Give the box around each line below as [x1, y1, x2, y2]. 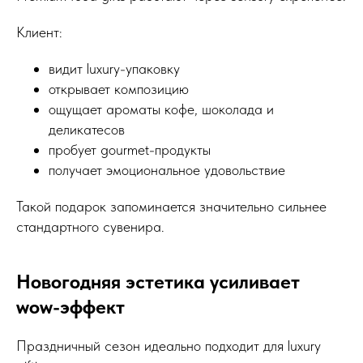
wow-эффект [16, 295, 125, 318]
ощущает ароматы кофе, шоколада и [49, 100, 274, 117]
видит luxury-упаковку [49, 60, 180, 77]
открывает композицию [49, 80, 189, 97]
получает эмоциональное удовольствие [49, 161, 285, 178]
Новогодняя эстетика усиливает [16, 270, 300, 293]
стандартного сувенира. [16, 218, 164, 235]
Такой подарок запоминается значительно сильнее [16, 198, 327, 215]
